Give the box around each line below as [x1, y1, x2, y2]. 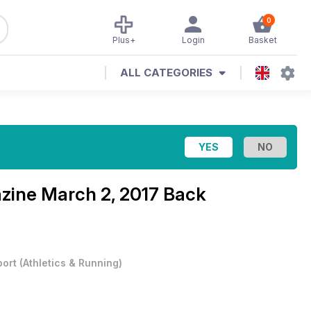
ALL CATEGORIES [120, 66, 212, 79]
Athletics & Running [23, 257, 119, 269]
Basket [248, 35, 277, 45]
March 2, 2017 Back [41, 183, 206, 205]
